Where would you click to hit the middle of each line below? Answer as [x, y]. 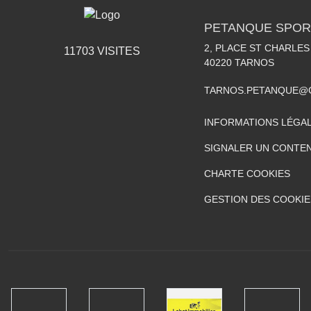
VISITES [117, 51]
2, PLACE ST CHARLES [257, 48]
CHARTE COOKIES [247, 173]
